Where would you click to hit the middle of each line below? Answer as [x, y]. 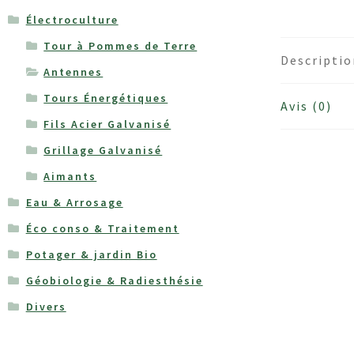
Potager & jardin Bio [91, 254]
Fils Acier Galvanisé [107, 124]
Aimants [70, 176]
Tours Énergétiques [106, 98]
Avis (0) [307, 106]
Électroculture [72, 19]
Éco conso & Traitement [102, 228]
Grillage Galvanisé [103, 150]
